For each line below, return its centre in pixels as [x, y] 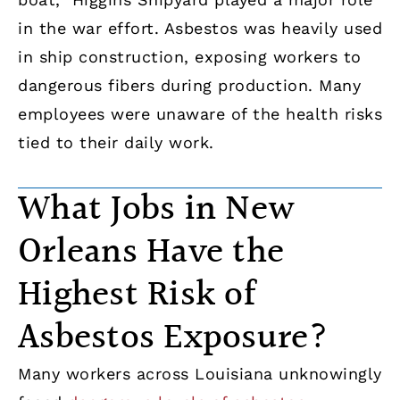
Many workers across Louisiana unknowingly [200, 374]
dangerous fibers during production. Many [189, 85]
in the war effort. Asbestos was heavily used [200, 28]
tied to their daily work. [116, 142]
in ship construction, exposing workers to [190, 56]
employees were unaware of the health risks [200, 113]
